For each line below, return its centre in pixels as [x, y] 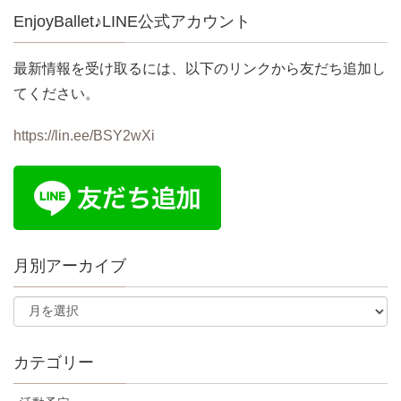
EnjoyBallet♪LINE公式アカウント [132, 21]
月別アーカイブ [70, 266]
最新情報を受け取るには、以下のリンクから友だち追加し [200, 68]
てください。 [56, 93]
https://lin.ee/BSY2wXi [84, 135]
